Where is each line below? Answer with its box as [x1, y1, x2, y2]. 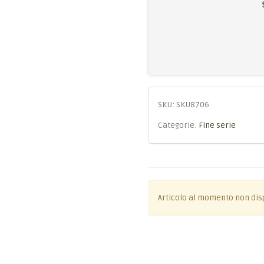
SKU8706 [176, 100, 209, 110]
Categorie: [157, 121, 199, 130]
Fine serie [198, 121, 236, 130]
